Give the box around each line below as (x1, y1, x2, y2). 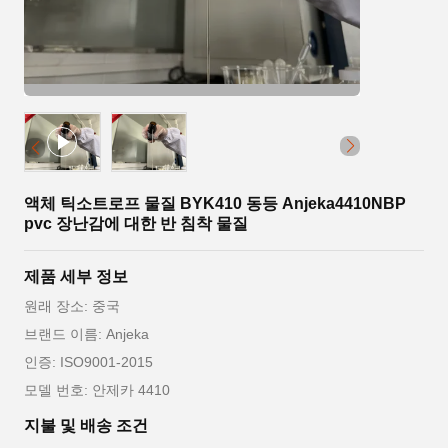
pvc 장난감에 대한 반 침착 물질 (24, 215, 248, 232)
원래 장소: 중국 (24, 298, 120, 314)
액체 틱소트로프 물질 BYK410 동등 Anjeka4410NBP (24, 195, 406, 212)
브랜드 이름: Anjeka (24, 326, 149, 342)
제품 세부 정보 (24, 268, 128, 285)
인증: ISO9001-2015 (24, 354, 153, 370)
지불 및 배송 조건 (24, 417, 148, 434)
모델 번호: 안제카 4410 (24, 382, 170, 398)
